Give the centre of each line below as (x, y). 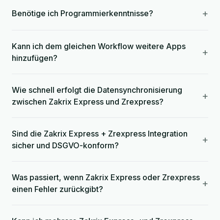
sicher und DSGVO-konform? (65, 145)
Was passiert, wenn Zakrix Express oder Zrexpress (106, 177)
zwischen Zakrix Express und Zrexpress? (88, 102)
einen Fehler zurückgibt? (57, 189)
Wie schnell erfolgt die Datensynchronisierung (97, 90)
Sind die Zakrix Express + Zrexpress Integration (100, 134)
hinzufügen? (35, 58)
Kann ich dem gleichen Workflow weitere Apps (99, 46)
